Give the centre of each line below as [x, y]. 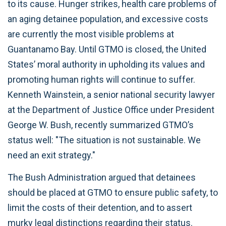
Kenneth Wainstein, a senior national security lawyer [111, 94]
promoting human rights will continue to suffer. [102, 79]
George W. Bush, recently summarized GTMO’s [101, 125]
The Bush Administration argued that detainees [102, 177]
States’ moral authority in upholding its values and [106, 64]
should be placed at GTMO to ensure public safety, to [113, 192]
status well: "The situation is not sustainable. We [104, 140]
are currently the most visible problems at [91, 34]
